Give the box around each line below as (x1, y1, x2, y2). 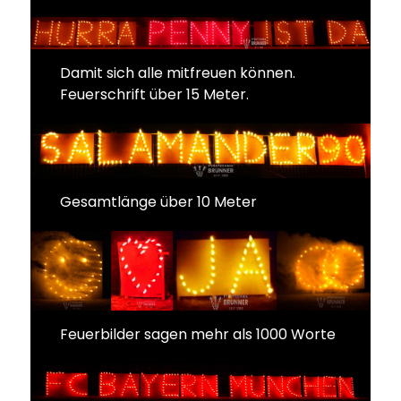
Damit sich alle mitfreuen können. (60, 63, 296, 84)
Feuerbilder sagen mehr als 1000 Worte (60, 323, 337, 345)
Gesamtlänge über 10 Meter (60, 191, 258, 212)
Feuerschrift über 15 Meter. (60, 84, 250, 106)
